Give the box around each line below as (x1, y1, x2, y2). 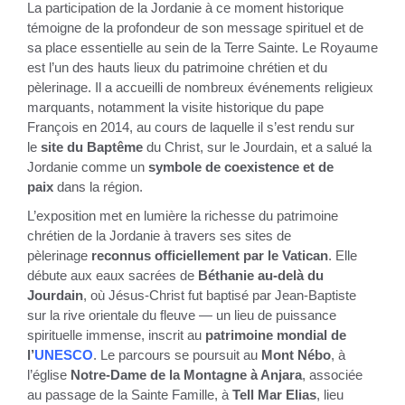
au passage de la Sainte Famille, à (27, 388, 229, 402)
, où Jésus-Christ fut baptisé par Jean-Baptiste (83, 288, 356, 303)
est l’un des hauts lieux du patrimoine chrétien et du (27, 61, 327, 75)
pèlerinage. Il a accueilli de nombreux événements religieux (27, 80, 373, 95)
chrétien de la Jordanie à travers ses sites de (27, 229, 291, 243)
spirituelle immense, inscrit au (27, 328, 202, 343)
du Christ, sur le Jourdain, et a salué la (146, 140, 372, 155)
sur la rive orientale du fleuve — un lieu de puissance (27, 308, 336, 323)
